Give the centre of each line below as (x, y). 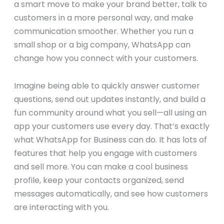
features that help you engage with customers (105, 153)
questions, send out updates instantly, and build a (109, 99)
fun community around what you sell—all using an (110, 113)
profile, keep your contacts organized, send (99, 180)
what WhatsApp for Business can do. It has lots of (110, 140)
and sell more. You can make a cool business (101, 167)
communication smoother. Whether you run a (103, 31)
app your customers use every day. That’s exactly (111, 126)
